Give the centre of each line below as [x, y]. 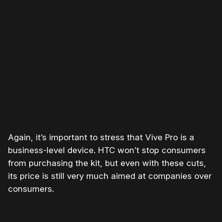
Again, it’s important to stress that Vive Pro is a [101, 138]
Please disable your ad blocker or [76, 34]
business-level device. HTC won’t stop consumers [107, 150]
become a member [164, 34]
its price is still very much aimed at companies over [110, 176]
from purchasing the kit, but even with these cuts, [107, 163]
